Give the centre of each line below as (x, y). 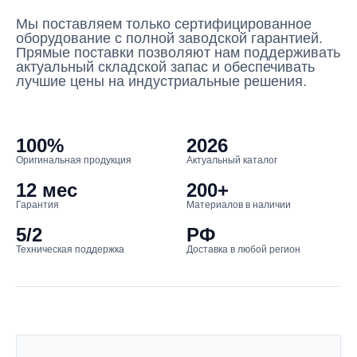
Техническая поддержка (70, 249)
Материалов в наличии (239, 205)
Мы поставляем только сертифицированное (164, 24)
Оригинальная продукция (74, 160)
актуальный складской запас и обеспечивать (165, 67)
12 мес (47, 190)
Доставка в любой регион (243, 249)
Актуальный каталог (232, 160)
